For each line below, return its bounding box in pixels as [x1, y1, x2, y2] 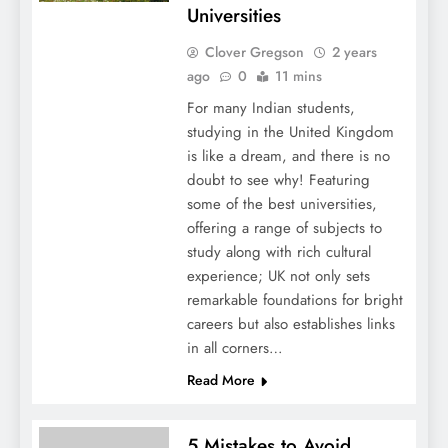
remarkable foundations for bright [186, 288, 403, 311]
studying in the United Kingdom [186, 120, 394, 143]
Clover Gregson [204, 41, 304, 62]
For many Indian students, [186, 96, 355, 119]
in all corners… [186, 336, 283, 359]
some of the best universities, [186, 192, 377, 215]
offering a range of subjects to [186, 216, 382, 239]
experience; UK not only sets [186, 264, 370, 287]
